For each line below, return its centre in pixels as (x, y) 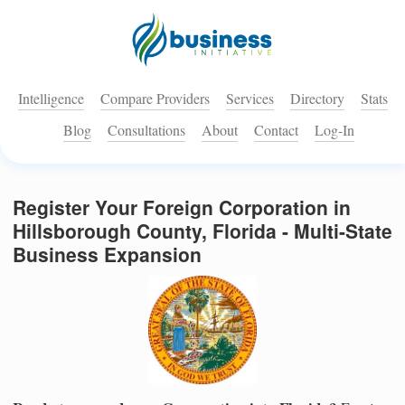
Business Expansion (107, 254)
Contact (276, 130)
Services (250, 99)
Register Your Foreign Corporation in (182, 207)
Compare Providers (155, 99)
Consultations (146, 130)
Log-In (334, 130)
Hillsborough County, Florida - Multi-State (202, 231)
